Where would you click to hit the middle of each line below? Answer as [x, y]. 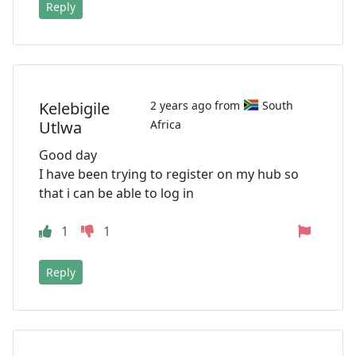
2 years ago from [196, 106]
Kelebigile [74, 108]
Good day [68, 155]
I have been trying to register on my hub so [169, 174]
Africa [165, 125]
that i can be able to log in [116, 193]
